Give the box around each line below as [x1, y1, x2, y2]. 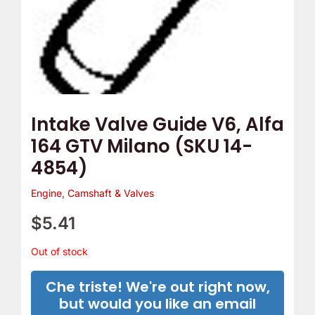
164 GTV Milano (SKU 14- [30, 134, 252, 160]
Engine [30, 187, 62, 200]
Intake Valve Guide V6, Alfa [30, 112, 284, 138]
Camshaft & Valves [67, 187, 154, 200]
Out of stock [30, 245, 88, 258]
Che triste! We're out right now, [45, 277, 270, 297]
